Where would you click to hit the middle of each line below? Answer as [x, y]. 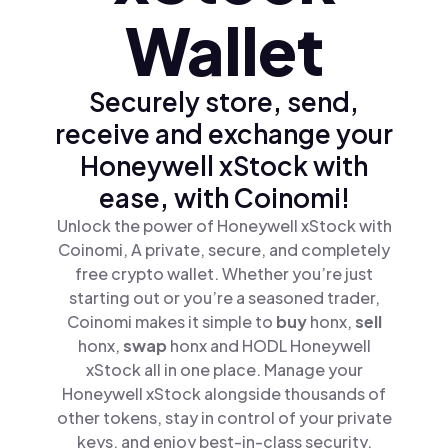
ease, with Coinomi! [224, 197]
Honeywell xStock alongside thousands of [224, 393]
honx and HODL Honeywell [270, 345]
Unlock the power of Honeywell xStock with [224, 225]
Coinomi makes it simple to [171, 321]
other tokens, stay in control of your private [224, 417]
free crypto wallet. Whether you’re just [224, 273]
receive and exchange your [224, 133]
